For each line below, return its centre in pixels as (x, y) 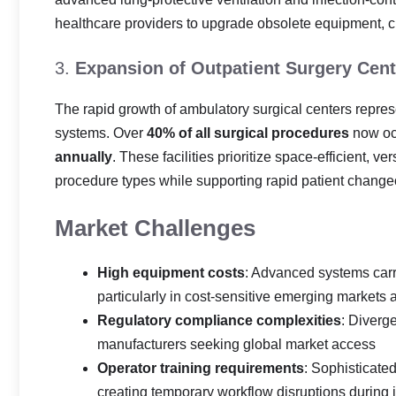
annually (84, 157)
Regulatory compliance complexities (219, 320)
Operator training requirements (201, 368)
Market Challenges (155, 228)
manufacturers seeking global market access (236, 344)
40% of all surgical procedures (248, 133)
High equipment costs (171, 273)
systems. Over (101, 133)
